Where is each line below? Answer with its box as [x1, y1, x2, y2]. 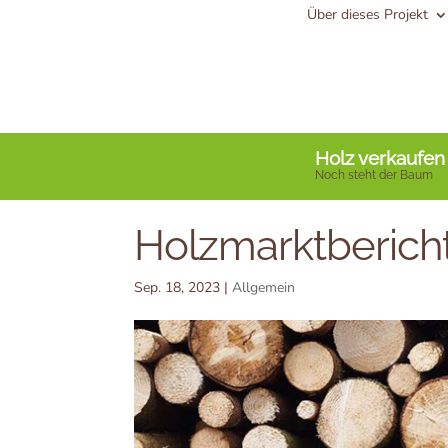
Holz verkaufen [315, 147, 445, 169]
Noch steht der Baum [315, 167, 433, 182]
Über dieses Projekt [306, 5, 428, 24]
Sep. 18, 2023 [134, 278, 221, 297]
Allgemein [232, 278, 296, 297]
